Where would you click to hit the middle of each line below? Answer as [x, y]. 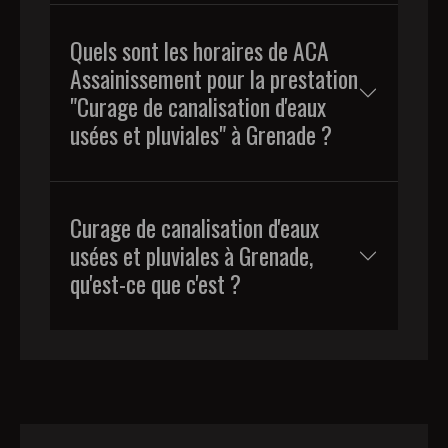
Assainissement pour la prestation [214, 78]
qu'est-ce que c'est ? [155, 283]
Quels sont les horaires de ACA [199, 50]
